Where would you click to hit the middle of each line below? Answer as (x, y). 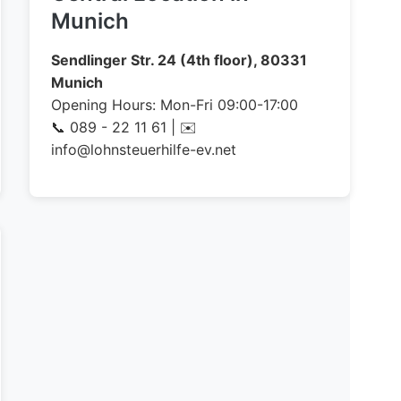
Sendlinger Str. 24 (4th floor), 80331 (179, 60)
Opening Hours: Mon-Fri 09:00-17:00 (175, 105)
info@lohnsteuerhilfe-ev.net (144, 149)
